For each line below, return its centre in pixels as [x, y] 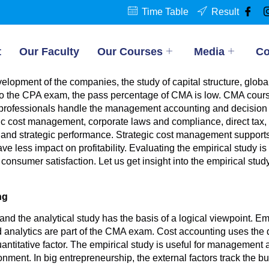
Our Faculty [49, 51]
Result [225, 12]
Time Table [165, 12]
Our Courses [130, 51]
